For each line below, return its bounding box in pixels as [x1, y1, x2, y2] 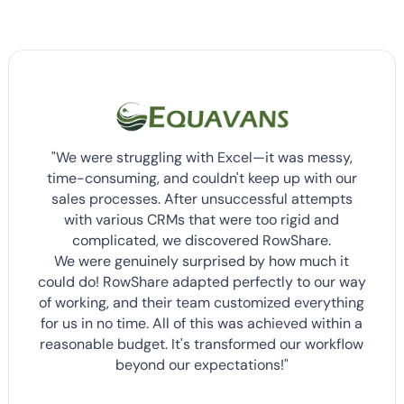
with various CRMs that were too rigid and [64, 209, 340, 229]
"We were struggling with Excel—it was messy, [50, 147, 353, 167]
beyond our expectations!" [115, 354, 289, 374]
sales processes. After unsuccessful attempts [50, 188, 353, 208]
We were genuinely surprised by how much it [54, 251, 350, 271]
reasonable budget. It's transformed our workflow [40, 334, 364, 353]
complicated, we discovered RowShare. [72, 230, 332, 250]
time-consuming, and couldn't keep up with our [46, 168, 357, 188]
